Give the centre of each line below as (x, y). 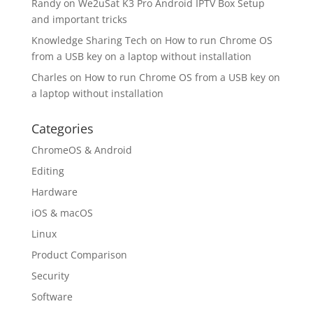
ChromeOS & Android (81, 150)
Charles (49, 77)
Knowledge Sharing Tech (89, 40)
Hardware (54, 191)
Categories (62, 128)
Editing (48, 170)
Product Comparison (79, 254)
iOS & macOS (62, 212)
